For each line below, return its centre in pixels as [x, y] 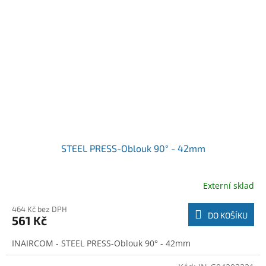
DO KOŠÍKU [228, 215]
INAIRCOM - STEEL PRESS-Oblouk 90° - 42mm [101, 243]
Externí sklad [229, 186]
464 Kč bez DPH [39, 209]
